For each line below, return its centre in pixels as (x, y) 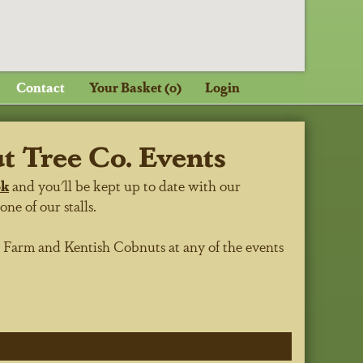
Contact (41, 88)
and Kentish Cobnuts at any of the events (159, 246)
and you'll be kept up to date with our (125, 185)
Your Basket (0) (135, 88)
